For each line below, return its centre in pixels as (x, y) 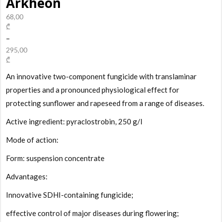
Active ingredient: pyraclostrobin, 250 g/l (74, 121)
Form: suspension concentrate (55, 158)
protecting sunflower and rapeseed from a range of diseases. (105, 103)
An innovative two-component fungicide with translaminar (102, 76)
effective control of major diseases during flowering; (93, 213)
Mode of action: (32, 139)
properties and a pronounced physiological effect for (93, 89)
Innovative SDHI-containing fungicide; (70, 194)
